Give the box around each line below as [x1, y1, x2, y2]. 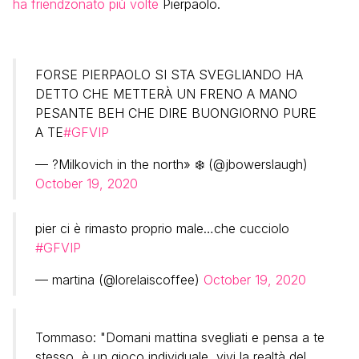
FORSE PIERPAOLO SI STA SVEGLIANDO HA [35, 66, 303, 83]
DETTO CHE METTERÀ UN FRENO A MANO [35, 85, 297, 102]
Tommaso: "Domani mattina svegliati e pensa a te [35, 329, 325, 345]
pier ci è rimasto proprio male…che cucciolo [35, 220, 289, 236]
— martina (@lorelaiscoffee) [35, 271, 204, 288]
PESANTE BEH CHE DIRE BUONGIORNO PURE [35, 104, 317, 121]
